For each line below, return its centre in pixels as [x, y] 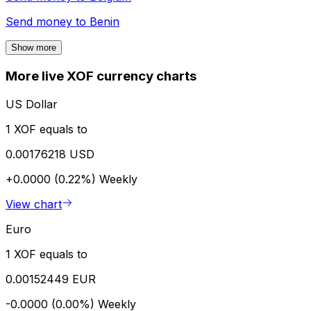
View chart [34, 204]
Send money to [48, 22]
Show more [34, 48]
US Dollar [32, 104]
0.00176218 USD [50, 154]
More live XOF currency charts [101, 76]
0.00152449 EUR [51, 279]
